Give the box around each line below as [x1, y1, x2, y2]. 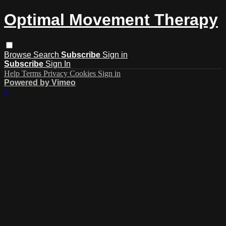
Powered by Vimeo [4, 78, 76, 87]
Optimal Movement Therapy [4, 11, 218, 29]
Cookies [70, 69, 98, 78]
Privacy [43, 69, 70, 78]
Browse [4, 50, 33, 59]
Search [33, 50, 61, 59]
